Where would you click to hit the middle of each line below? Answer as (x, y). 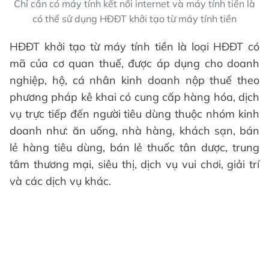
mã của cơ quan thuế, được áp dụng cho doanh (134, 64)
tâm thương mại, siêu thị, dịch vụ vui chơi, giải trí (134, 165)
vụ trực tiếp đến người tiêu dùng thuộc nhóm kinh (134, 114)
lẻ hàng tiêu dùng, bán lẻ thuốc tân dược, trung (134, 148)
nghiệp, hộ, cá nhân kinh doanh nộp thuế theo (134, 80)
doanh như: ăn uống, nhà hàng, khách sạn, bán (134, 131)
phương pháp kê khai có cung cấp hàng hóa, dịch (134, 97)
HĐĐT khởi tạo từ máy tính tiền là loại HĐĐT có (134, 47)
